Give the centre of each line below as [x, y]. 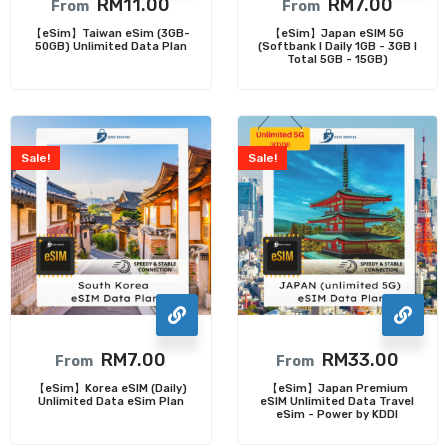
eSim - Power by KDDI [337, 414]
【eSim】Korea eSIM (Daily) [111, 388]
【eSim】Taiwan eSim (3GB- [111, 33]
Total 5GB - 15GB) [337, 59]
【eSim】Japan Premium [337, 388]
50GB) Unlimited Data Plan [110, 46]
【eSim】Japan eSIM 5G [337, 33]
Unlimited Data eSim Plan [110, 401]
